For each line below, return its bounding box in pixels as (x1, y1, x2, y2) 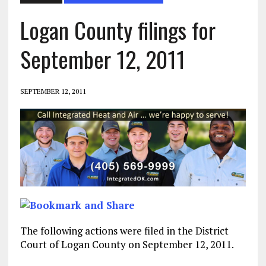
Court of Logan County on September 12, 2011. (20, 237, 234, 252)
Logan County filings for (20, 13, 216, 47)
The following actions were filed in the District (20, 224, 229, 238)
